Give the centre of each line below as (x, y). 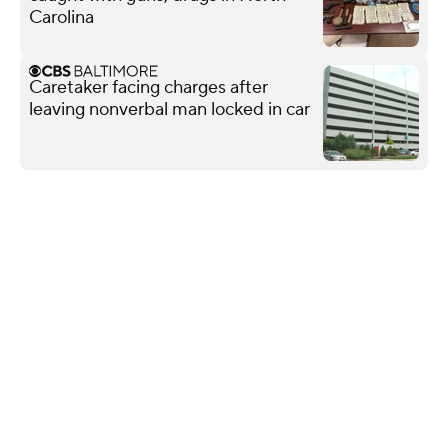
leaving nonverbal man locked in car (169, 109)
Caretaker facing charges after (148, 87)
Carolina (61, 17)
